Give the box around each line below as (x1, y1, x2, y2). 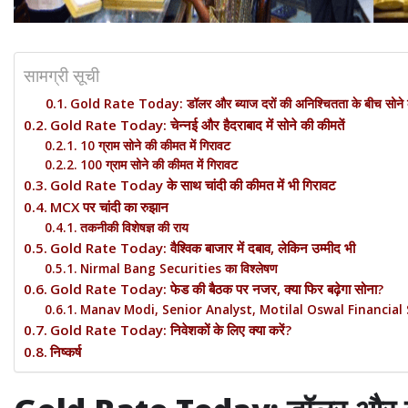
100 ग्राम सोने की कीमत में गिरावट (79, 156, 238, 174)
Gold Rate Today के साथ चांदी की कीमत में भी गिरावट (50, 176, 337, 195)
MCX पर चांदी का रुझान (50, 198, 169, 217)
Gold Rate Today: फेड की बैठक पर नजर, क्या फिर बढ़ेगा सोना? (50, 280, 384, 299)
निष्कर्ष (50, 342, 82, 362)
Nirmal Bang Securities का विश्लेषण (79, 260, 278, 278)
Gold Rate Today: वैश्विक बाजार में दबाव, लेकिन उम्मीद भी (50, 239, 356, 258)
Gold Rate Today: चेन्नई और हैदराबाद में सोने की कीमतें (50, 116, 345, 135)
